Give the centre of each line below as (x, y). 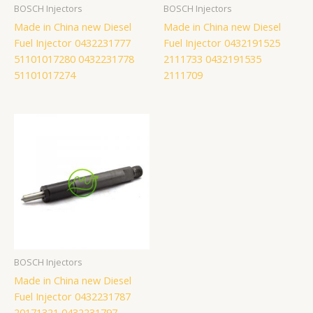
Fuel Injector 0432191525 (222, 42)
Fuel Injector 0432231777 (72, 42)
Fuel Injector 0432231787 (72, 297)
